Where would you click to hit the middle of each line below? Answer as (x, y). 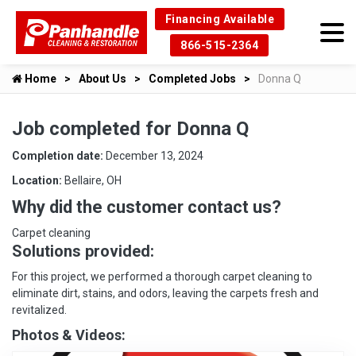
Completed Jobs (192, 79)
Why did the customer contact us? (147, 207)
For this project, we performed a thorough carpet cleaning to (162, 277)
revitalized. (39, 310)
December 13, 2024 (155, 156)
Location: (38, 180)
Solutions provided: (83, 251)
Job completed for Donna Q (130, 129)
